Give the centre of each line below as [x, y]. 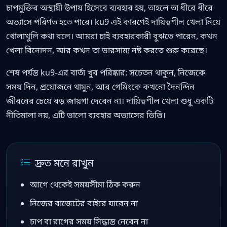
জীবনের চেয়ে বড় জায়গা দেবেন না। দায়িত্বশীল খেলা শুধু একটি [110, 101]
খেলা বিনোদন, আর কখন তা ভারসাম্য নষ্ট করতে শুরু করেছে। [107, 50]
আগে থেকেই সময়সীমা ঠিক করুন [85, 184]
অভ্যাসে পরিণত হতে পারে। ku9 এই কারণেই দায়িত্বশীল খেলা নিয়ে [113, 22]
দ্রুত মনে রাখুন [64, 163]
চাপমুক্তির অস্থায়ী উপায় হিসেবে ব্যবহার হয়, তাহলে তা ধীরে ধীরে [109, 7]
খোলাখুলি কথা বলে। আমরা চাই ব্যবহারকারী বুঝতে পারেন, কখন [112, 36]
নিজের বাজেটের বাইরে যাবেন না [84, 203]
